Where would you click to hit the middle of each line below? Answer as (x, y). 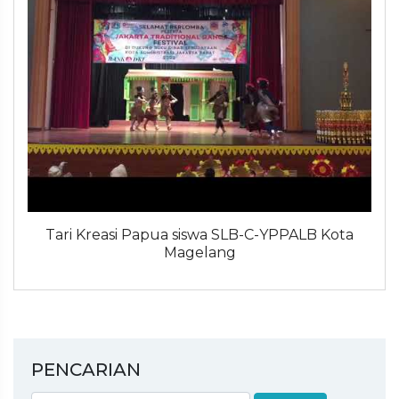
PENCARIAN (86, 370)
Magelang (199, 252)
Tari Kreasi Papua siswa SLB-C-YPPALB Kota (199, 235)
